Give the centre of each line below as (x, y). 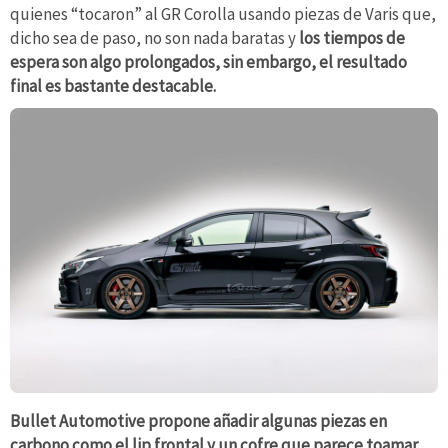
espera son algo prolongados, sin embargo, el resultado (208, 61)
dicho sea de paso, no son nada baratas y (154, 37)
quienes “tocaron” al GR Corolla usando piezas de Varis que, (223, 13)
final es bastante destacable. (113, 85)
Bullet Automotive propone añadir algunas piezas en (198, 420)
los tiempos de (352, 37)
